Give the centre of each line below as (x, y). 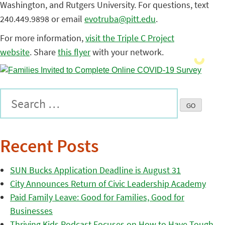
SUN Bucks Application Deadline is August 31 (95, 170)
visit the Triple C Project (130, 38)
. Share (44, 52)
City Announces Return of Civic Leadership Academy (108, 184)
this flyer (74, 52)
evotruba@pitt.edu (120, 19)
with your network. (127, 52)
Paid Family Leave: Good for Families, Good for (97, 197)
